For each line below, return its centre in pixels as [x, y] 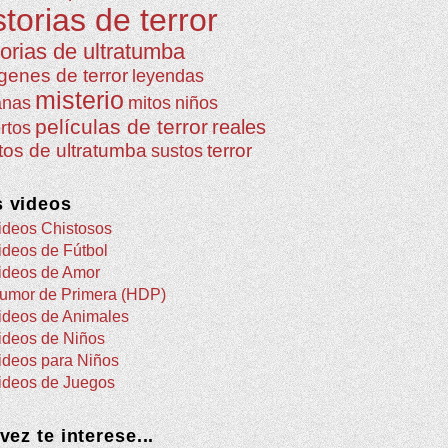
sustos [177, 150]
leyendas [168, 75]
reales [239, 126]
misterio [79, 100]
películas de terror [121, 126]
